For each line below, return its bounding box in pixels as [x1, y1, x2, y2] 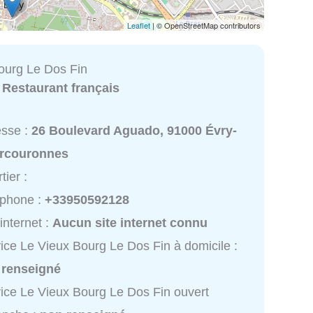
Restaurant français [2, 80, 120, 95]
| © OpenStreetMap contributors [150, 19, 261, 31]
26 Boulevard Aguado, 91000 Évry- [31, 124, 238, 138]
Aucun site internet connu [52, 216, 208, 231]
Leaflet [127, 19, 150, 31]
